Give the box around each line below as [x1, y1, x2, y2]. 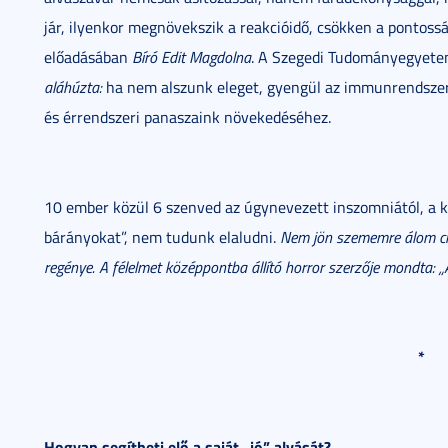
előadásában [44, 46, 132, 68]
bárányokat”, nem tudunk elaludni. [44, 226, 280, 248]
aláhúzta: [44, 76, 102, 98]
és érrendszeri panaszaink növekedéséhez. [44, 106, 331, 128]
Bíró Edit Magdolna [132, 46, 251, 68]
